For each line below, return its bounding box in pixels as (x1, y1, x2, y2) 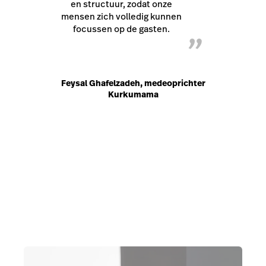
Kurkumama (107, 88, 159, 100)
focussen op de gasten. (72, 23, 170, 36)
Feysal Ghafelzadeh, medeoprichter (61, 77, 205, 89)
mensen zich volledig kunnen (61, 10, 182, 23)
